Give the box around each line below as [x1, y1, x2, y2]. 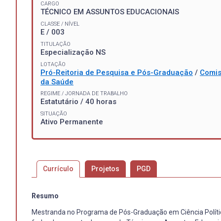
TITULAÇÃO [40, 40, 71, 47]
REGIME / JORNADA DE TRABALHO [40, 90, 128, 97]
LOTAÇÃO [40, 61, 66, 68]
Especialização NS [40, 47, 106, 57]
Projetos [91, 165, 119, 173]
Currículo [42, 165, 74, 173]
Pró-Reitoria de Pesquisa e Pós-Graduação [40, 68, 193, 77]
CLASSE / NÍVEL [40, 20, 79, 27]
